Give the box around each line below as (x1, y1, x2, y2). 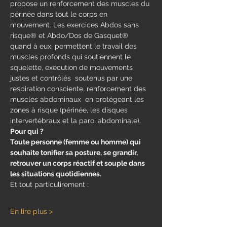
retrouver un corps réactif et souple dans (10, 159, 146, 167)
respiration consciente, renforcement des (10, 85, 148, 93)
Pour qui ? (10, 127, 44, 135)
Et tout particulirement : (10, 180, 91, 188)
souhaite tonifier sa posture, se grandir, (10, 148, 139, 157)
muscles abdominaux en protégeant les (10, 95, 146, 103)
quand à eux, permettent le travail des (10, 42, 139, 50)
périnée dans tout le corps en (10, 10, 109, 18)
